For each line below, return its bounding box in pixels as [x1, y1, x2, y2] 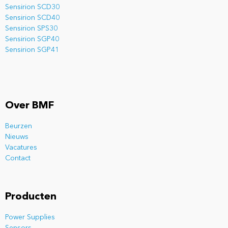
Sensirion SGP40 [5, 35, 59, 43]
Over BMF [5, 101, 54, 111]
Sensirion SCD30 [5, 3, 60, 11]
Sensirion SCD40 [5, 14, 60, 21]
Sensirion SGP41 [5, 46, 59, 53]
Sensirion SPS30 [5, 24, 58, 32]
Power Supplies [5, 213, 55, 221]
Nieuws [5, 133, 28, 141]
